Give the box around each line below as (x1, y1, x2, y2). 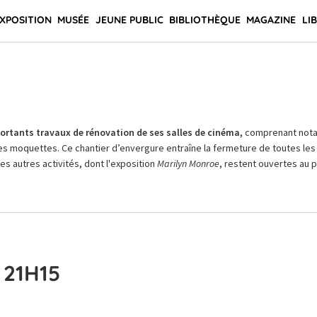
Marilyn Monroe (156, 157, 219, 170)
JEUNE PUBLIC (95, 13, 163, 26)
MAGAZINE (246, 13, 296, 26)
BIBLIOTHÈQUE (168, 13, 241, 26)
